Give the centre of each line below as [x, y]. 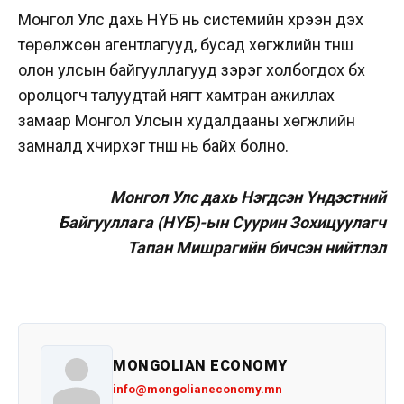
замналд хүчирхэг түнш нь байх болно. [153, 146]
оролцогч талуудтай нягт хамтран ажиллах [176, 96]
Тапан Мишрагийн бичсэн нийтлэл [257, 248]
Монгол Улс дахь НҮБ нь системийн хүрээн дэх [191, 20]
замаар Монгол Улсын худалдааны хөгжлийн [187, 121]
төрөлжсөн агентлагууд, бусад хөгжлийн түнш [186, 45]
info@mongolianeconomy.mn [197, 390]
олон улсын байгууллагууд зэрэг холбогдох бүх [192, 70]
